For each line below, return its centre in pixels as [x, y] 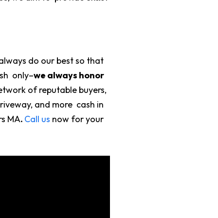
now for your [77, 119]
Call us [37, 119]
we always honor [69, 75]
